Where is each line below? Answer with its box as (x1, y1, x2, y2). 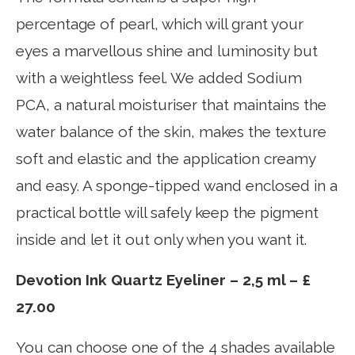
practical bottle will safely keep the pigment (16, 204, 319, 221)
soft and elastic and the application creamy (16, 150, 315, 167)
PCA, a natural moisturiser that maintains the (16, 96, 326, 113)
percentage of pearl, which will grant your (16, 15, 303, 32)
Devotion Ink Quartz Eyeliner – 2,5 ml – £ (16, 271, 311, 288)
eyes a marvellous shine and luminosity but (16, 42, 318, 59)
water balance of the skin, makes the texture (16, 123, 326, 140)
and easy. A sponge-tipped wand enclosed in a (16, 177, 338, 194)
